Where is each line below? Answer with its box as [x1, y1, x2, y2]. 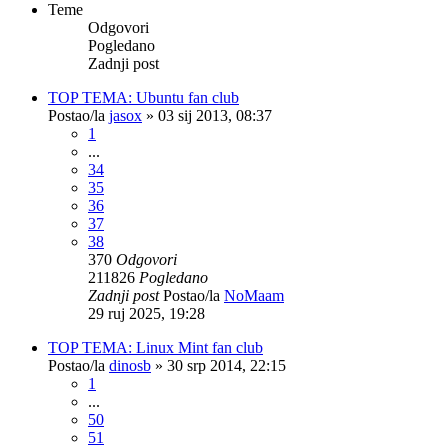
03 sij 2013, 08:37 [158, 106, 272, 124]
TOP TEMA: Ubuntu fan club [48, 88, 239, 106]
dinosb [109, 356, 151, 374]
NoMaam [224, 286, 284, 304]
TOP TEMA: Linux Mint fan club [48, 338, 263, 356]
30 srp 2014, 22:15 [167, 356, 286, 374]
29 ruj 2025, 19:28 [88, 304, 205, 322]
